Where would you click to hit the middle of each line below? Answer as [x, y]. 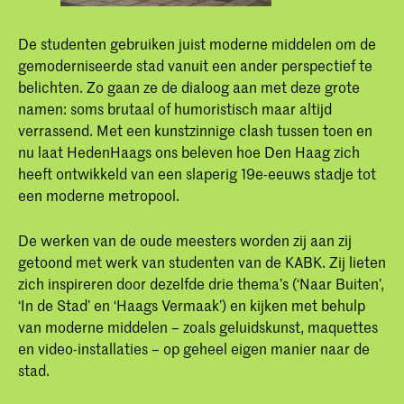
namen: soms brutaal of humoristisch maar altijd [175, 108]
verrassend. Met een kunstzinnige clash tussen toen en [195, 129]
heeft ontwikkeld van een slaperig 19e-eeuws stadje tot [197, 173]
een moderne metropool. [99, 194]
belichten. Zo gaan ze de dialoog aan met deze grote [189, 86]
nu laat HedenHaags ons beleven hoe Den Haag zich [189, 151]
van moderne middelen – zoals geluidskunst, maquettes [198, 327]
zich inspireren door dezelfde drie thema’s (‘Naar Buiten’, [201, 284]
